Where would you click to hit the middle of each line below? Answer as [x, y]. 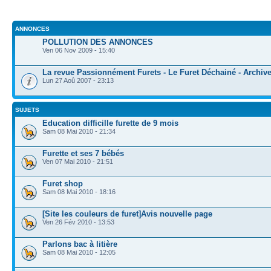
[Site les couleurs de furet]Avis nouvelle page [127, 214]
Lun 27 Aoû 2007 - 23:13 [78, 80]
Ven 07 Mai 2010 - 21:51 [78, 161]
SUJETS [27, 109]
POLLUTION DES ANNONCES [98, 42]
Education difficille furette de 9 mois [110, 123]
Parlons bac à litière [80, 244]
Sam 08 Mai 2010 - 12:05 [79, 252]
